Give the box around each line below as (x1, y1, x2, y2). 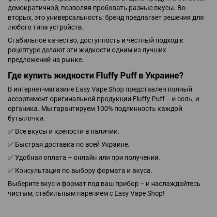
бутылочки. (8, 114, 45, 123)
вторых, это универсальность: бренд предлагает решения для (8, 14, 204, 22)
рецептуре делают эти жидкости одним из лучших (8, 46, 166, 54)
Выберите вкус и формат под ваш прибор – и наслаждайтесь (8, 180, 201, 188)
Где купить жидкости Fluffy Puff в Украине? (8, 70, 184, 80)
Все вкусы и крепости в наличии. (14, 127, 120, 136)
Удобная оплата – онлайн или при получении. (14, 154, 160, 162)
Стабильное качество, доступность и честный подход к (8, 36, 184, 45)
